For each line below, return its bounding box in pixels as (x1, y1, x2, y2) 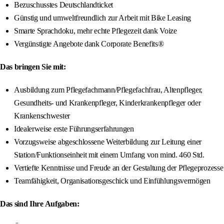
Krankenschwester (14, 111, 70, 120)
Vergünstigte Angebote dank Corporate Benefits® (14, 39, 164, 48)
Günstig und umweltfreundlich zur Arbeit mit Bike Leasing (14, 13, 191, 22)
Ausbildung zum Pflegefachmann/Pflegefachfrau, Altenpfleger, (14, 85, 203, 94)
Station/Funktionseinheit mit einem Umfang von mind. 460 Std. (14, 150, 204, 159)
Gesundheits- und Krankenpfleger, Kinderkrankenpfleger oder (14, 98, 201, 107)
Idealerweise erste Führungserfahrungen (14, 124, 134, 133)
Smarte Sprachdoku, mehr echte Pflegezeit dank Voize (14, 26, 177, 35)
